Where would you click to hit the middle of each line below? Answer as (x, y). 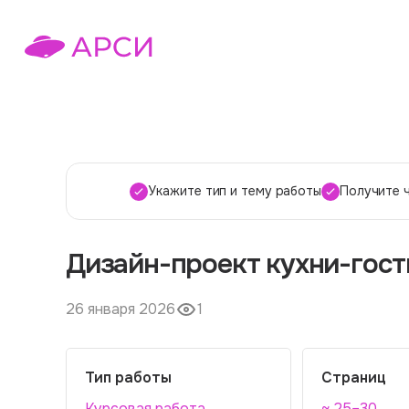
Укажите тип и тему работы (235, 191)
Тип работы (128, 378)
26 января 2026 (121, 309)
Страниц (354, 378)
